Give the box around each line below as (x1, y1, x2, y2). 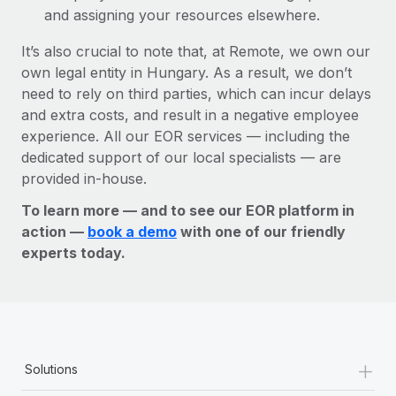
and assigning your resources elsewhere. (44, 5, 320, 24)
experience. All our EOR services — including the (21, 126, 350, 145)
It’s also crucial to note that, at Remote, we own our (21, 42, 370, 60)
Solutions (25, 361, 78, 377)
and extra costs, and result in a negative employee (21, 105, 359, 124)
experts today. (21, 243, 126, 262)
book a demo (88, 222, 177, 240)
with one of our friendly (177, 222, 346, 240)
